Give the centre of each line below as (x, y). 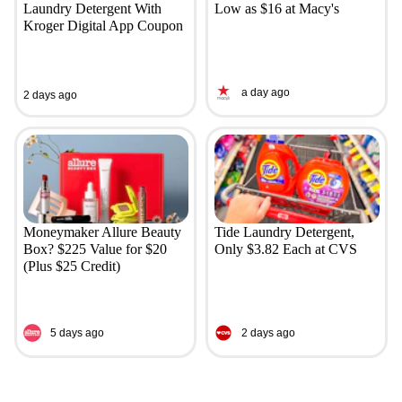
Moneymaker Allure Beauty (102, 232)
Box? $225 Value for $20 (95, 249)
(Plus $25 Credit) (71, 267)
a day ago (265, 92)
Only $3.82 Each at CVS (285, 249)
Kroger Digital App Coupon (103, 26)
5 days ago (77, 332)
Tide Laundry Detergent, (284, 232)
